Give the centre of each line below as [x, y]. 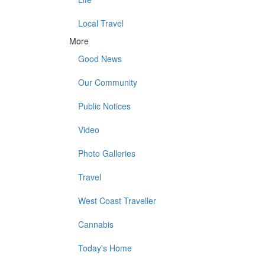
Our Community [108, 83]
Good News [100, 59]
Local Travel [101, 23]
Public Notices [104, 106]
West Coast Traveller [117, 201]
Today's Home [105, 248]
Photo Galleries [107, 153]
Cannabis [96, 224]
